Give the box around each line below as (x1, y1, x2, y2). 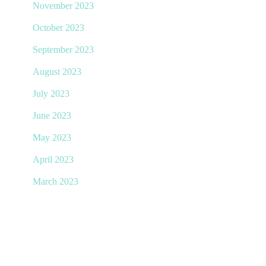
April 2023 (33, 154, 74, 164)
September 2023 (33, 45, 94, 55)
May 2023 (33, 132, 71, 142)
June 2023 (33, 110, 71, 121)
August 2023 (33, 66, 81, 77)
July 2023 (33, 88, 69, 99)
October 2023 (33, 23, 84, 33)
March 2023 (33, 176, 78, 186)
